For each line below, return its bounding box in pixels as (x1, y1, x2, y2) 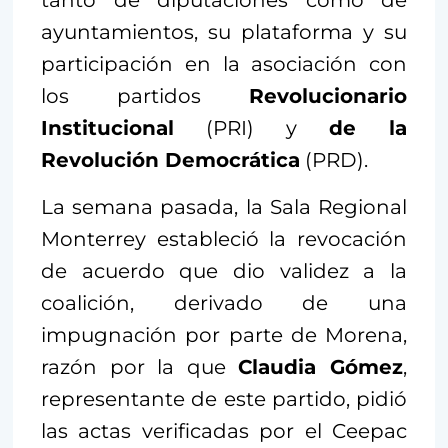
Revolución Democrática (41, 147, 300, 172)
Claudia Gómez (238, 354, 404, 379)
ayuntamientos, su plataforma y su (41, 19, 407, 44)
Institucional (41, 115, 174, 140)
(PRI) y (174, 115, 329, 140)
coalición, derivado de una (41, 290, 407, 315)
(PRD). (300, 147, 368, 172)
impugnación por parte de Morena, (41, 322, 407, 347)
